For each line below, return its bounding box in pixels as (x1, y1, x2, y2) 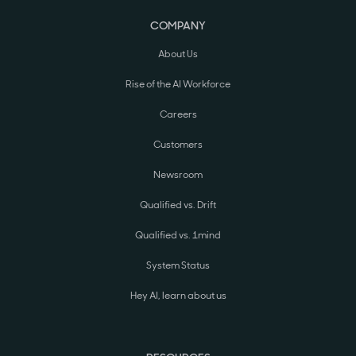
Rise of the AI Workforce (126, 78, 230, 91)
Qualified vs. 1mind (135, 229, 221, 242)
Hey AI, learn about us (130, 289, 226, 303)
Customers (153, 138, 203, 152)
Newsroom (153, 168, 203, 182)
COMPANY (150, 18, 206, 33)
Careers (159, 108, 197, 122)
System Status (146, 259, 210, 273)
